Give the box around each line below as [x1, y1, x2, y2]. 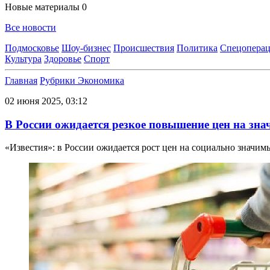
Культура [5, 54, 42, 64]
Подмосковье [5, 43, 59, 53]
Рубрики [40, 75, 78, 86]
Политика [177, 43, 218, 53]
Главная [5, 75, 37, 86]
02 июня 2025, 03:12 [5, 96, 87, 106]
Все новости [5, 22, 56, 33]
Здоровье [44, 54, 81, 64]
